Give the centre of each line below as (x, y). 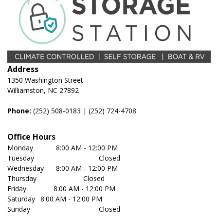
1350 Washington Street (45, 80)
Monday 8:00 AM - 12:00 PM (78, 147)
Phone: (19, 110)
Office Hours (31, 136)
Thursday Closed (72, 178)
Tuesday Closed (79, 158)
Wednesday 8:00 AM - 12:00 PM (86, 168)
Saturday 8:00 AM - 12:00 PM (70, 199)
